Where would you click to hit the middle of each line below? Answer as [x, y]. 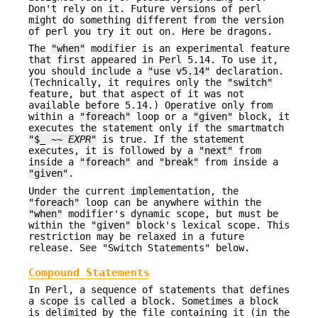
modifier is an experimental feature [187, 49]
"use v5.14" [179, 71]
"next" [216, 151]
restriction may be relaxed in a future [136, 236]
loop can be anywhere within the [170, 202]
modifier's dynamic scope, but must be [170, 213]
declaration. [247, 71]
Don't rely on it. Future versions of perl [145, 9]
